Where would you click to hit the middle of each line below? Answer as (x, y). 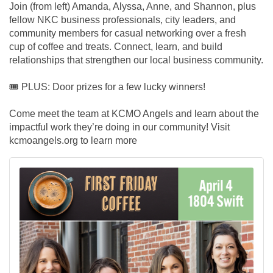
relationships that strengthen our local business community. (136, 60)
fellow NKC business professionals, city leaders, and (122, 20)
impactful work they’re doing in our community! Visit (119, 127)
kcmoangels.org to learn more (73, 141)
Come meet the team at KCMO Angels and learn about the (134, 114)
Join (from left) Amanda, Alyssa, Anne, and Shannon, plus (133, 7)
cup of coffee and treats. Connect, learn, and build (116, 47)
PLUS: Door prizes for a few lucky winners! (112, 87)
